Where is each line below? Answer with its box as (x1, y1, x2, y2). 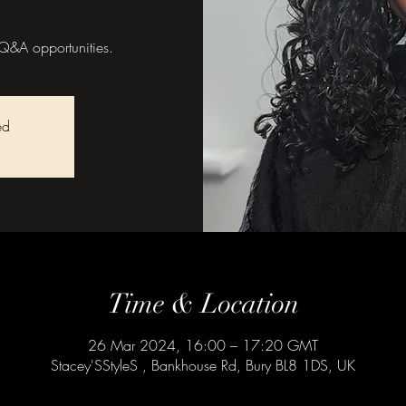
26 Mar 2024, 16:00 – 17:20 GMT (88, 335, 318, 355)
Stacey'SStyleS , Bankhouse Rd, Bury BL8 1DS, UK (51, 355, 355, 375)
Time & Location (107, 287, 299, 321)
